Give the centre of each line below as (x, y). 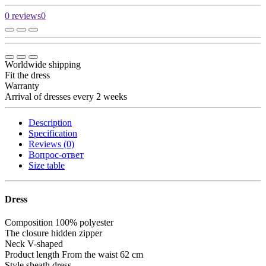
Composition (29, 223)
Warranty (22, 85)
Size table (47, 165)
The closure (27, 233)
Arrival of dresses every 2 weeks (66, 96)
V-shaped (45, 244)
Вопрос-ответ (56, 154)
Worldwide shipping (43, 64)
